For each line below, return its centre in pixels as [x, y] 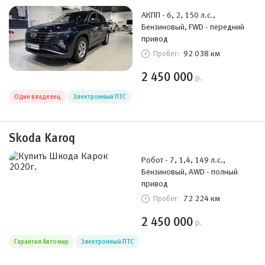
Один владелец [38, 96]
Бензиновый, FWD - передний [193, 27]
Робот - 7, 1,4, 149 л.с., [183, 160]
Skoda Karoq [42, 138]
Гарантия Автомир [41, 241]
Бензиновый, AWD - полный [190, 172]
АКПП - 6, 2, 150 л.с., [178, 15]
